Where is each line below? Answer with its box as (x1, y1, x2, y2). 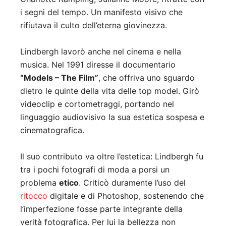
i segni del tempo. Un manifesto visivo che (20, 7, 183, 18)
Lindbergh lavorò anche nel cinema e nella (20, 46, 181, 57)
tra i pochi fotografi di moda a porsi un (20, 164, 169, 175)
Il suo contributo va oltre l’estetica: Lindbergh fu (20, 151, 203, 162)
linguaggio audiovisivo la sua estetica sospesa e (20, 112, 204, 123)
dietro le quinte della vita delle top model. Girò (20, 86, 199, 96)
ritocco (20, 191, 47, 201)
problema (20, 178, 59, 188)
